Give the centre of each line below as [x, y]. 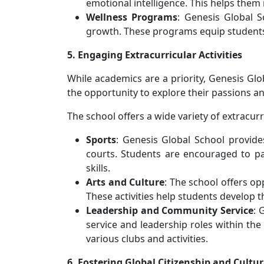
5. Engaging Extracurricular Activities [155, 55]
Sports [101, 139]
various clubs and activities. [147, 238]
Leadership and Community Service [170, 210]
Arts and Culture [126, 182]
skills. [98, 168]
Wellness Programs [132, 17]
